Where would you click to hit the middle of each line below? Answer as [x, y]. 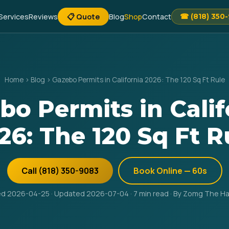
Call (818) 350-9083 [60, 171]
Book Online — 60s [170, 171]
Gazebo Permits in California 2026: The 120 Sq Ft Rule [138, 80]
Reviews [43, 17]
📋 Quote [84, 17]
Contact [157, 17]
